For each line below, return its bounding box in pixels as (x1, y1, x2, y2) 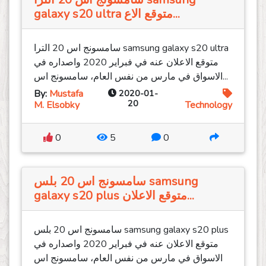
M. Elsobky (34, 99, 80, 112)
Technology (185, 99, 232, 112)
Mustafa (49, 87, 83, 101)
